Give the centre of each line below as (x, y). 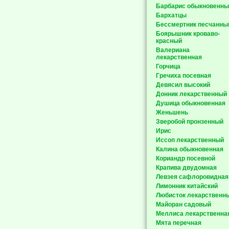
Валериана (173, 50)
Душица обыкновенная (191, 103)
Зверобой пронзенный (190, 122)
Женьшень (172, 112)
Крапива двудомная (186, 168)
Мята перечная (179, 223)
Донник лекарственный (191, 94)
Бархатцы (171, 15)
